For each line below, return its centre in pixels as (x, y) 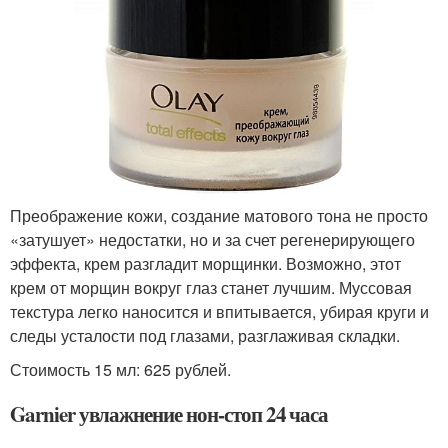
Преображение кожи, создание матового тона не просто (219, 216)
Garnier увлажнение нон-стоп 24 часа (169, 414)
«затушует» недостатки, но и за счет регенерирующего (212, 240)
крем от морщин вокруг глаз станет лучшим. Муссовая (211, 288)
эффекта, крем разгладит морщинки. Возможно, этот (205, 264)
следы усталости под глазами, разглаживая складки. (205, 336)
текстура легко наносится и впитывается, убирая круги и (219, 312)
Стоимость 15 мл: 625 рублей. (120, 370)
